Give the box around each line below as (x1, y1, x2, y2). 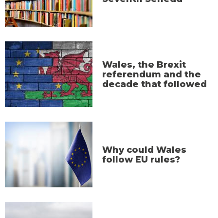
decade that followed (102, 78, 207, 90)
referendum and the (102, 69, 201, 80)
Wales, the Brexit (102, 59, 186, 70)
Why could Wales (102, 144, 186, 155)
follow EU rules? (102, 154, 180, 165)
